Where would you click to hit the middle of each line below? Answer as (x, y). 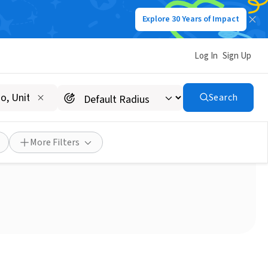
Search (223, 98)
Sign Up (237, 56)
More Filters (55, 142)
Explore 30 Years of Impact (191, 19)
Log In (206, 56)
